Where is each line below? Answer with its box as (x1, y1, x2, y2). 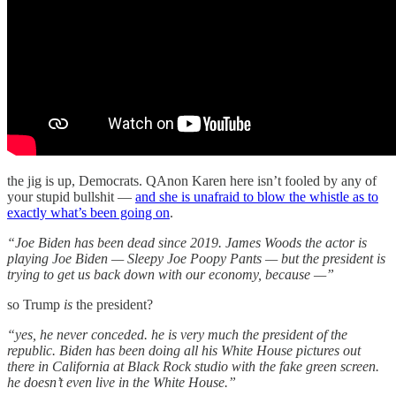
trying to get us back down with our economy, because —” (7, 267, 334, 283)
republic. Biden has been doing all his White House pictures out (7, 343, 361, 359)
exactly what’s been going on (7, 205, 170, 221)
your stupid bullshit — (7, 189, 135, 205)
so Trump (7, 297, 64, 313)
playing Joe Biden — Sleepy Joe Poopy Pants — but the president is (7, 251, 385, 267)
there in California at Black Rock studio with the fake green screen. (7, 359, 379, 375)
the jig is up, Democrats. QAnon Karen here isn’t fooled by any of (7, 173, 377, 189)
